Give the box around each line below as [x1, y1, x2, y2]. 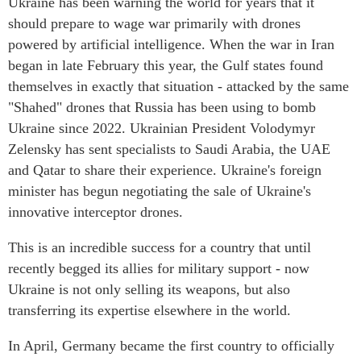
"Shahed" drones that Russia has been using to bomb [8, 99, 316, 116]
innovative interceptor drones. [8, 204, 183, 221]
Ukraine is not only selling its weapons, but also [8, 281, 290, 298]
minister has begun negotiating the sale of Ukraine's [8, 183, 311, 200]
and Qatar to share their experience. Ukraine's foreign [8, 162, 322, 179]
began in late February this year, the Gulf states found [8, 57, 323, 74]
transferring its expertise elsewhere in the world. [8, 302, 291, 319]
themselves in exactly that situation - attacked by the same [8, 78, 349, 95]
